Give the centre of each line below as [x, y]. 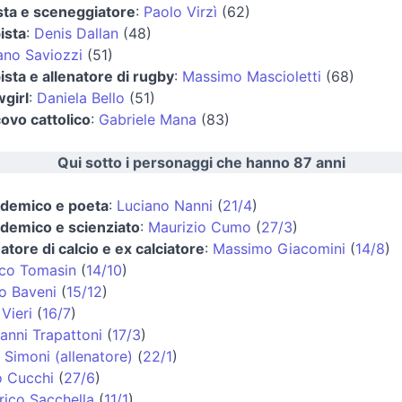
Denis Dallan [76, 33]
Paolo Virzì [180, 11]
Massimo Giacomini [279, 248]
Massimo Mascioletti [251, 76]
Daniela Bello [80, 97]
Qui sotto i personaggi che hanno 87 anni [201, 162]
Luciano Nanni [164, 205]
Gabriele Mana [147, 119]
